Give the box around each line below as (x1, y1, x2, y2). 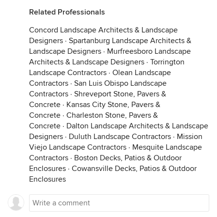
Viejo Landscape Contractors (29, 142, 126, 153)
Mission (177, 132, 202, 142)
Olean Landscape (112, 68, 171, 78)
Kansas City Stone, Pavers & (66, 100, 160, 110)
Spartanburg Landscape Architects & (69, 36, 191, 46)
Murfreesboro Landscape (107, 46, 191, 57)
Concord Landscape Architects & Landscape (29, 25, 178, 35)
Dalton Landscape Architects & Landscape (66, 121, 208, 131)
